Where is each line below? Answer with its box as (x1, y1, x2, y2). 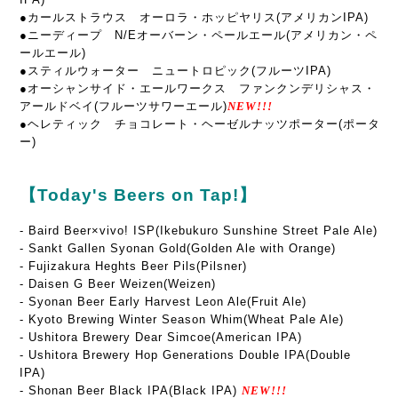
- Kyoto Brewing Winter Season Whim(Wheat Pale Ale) (20, 313, 344, 326)
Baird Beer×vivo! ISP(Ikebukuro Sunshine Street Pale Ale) (24, 224, 378, 237)
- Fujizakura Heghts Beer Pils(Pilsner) (20, 259, 247, 273)
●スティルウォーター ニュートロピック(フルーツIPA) (20, 64, 331, 77)
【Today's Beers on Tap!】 (20, 186, 257, 204)
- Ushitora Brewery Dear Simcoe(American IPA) (20, 330, 302, 344)
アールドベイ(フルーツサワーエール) (20, 99, 227, 113)
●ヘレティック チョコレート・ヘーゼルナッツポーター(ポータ (20, 117, 380, 131)
